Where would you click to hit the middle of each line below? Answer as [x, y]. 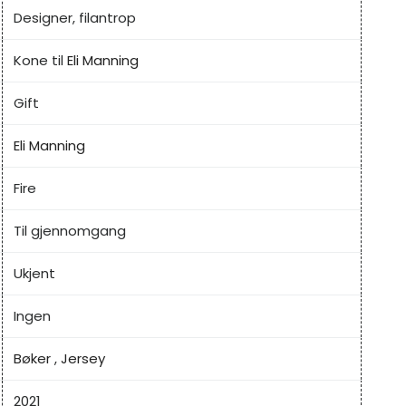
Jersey [83, 359]
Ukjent [34, 274]
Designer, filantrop [75, 18]
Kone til [40, 61]
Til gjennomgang [70, 231]
